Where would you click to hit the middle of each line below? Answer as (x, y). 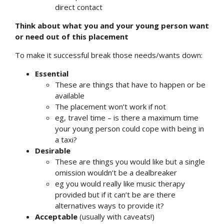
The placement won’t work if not (110, 106)
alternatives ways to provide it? (109, 205)
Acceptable (56, 216)
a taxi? (66, 139)
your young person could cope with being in (129, 128)
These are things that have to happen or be (130, 84)
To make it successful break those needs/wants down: (109, 55)
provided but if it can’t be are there (115, 194)
